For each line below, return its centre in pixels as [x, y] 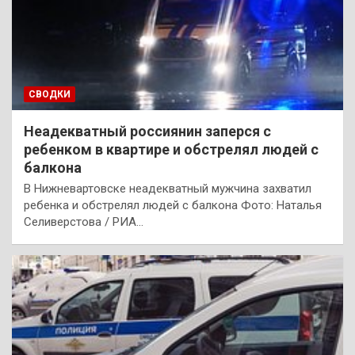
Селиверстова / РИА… [84, 221]
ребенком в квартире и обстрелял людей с [171, 149]
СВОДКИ [50, 94]
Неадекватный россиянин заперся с [147, 131]
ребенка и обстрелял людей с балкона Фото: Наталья [173, 205]
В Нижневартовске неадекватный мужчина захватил [168, 188]
